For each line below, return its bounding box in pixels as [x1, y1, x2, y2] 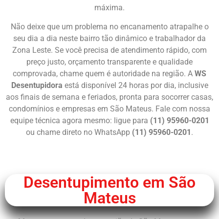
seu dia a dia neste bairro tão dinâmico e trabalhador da [13, 33, 206, 43]
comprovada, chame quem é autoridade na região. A [13, 68, 195, 78]
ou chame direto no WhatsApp [26, 127, 132, 137]
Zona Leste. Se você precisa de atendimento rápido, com [12, 45, 207, 55]
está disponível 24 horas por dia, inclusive [62, 80, 208, 90]
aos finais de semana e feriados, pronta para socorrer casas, [6, 92, 213, 102]
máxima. [94, 3, 125, 13]
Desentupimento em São [23, 173, 196, 192]
